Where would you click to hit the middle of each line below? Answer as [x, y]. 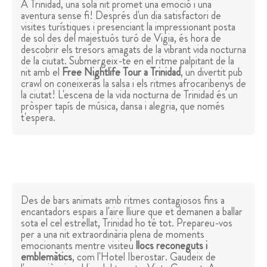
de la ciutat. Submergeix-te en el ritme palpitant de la [128, 61]
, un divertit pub [212, 72]
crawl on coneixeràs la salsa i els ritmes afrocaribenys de [133, 84]
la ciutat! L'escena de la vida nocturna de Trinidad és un [129, 95]
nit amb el [41, 72]
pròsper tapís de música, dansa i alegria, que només [123, 106]
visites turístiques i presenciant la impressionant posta [128, 27]
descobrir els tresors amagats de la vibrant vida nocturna [133, 50]
